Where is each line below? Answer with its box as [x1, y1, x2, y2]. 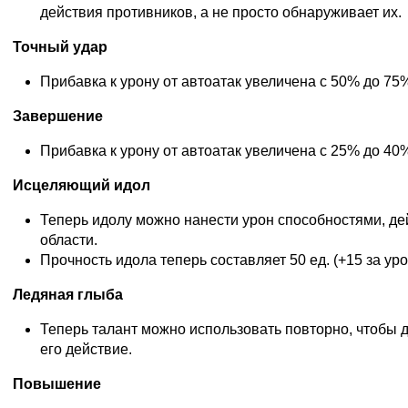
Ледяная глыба [13, 286, 123, 302]
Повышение [13, 375, 101, 392]
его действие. [40, 341, 132, 357]
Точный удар [13, 38, 107, 55]
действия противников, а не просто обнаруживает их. [40, 4, 402, 20]
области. [40, 231, 97, 248]
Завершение [13, 107, 103, 124]
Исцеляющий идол [13, 177, 150, 193]
